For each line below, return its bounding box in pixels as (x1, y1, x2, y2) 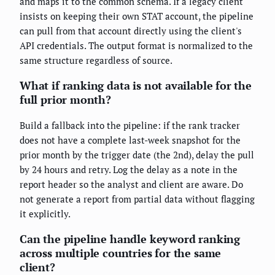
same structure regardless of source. (20, 54, 172, 67)
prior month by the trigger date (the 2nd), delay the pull (20, 149, 254, 161)
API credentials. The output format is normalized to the (20, 39, 253, 52)
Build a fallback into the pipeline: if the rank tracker (20, 119, 240, 132)
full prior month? (20, 92, 111, 107)
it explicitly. (20, 207, 71, 220)
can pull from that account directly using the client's (20, 25, 242, 37)
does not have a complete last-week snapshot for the (20, 134, 241, 147)
